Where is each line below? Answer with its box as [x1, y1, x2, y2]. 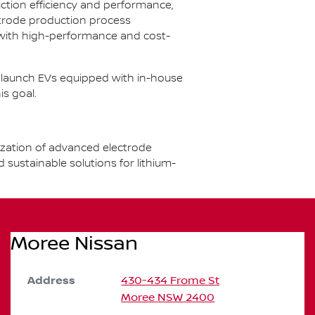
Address [27, 274, 75, 288]
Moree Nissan [11, 232, 138, 255]
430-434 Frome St [121, 274, 220, 287]
